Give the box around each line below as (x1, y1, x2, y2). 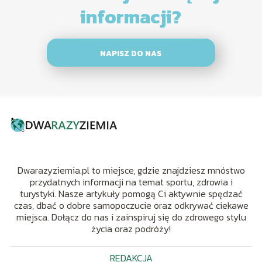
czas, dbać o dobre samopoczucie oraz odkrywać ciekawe (13, 198, 249, 213)
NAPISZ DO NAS (100, 47, 162, 60)
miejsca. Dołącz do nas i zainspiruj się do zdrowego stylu (16, 210, 246, 225)
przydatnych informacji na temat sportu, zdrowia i (29, 175, 233, 189)
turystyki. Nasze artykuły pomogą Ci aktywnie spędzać (19, 187, 243, 201)
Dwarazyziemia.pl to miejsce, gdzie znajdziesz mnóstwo (17, 163, 245, 178)
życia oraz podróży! (91, 222, 171, 236)
